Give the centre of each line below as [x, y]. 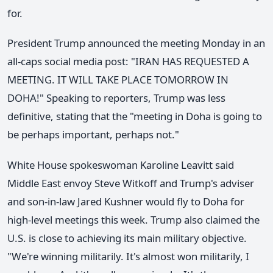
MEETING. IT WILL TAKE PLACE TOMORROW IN [118, 80]
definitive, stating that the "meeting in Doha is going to [135, 116]
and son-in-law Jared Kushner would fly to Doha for [126, 201]
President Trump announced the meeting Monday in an [136, 43]
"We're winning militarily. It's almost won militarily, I [128, 256]
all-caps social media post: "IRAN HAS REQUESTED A [128, 62]
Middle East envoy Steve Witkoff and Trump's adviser [131, 183]
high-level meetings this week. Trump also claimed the [133, 219]
